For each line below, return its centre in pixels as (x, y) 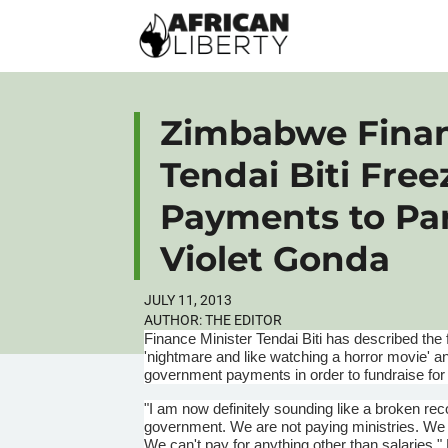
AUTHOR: (173, 319)
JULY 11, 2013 (188, 299)
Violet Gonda (275, 258)
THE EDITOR (242, 319)
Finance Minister (200, 338)
